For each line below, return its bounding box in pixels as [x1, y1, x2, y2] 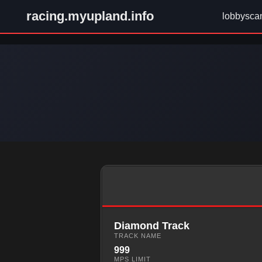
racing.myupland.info [26, 9, 154, 23]
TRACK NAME [114, 232, 161, 239]
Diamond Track [114, 220, 189, 232]
